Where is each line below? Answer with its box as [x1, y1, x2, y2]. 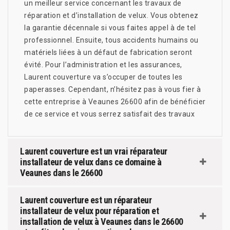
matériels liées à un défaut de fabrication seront [24, 48, 193, 56]
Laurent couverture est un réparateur [20, 194, 151, 205]
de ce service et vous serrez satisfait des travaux [24, 109, 195, 118]
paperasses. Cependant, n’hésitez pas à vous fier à [24, 85, 201, 93]
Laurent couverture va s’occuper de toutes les [24, 72, 183, 81]
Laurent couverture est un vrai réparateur [20, 145, 167, 157]
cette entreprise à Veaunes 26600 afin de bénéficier [24, 97, 206, 106]
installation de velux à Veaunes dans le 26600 [20, 216, 183, 227]
